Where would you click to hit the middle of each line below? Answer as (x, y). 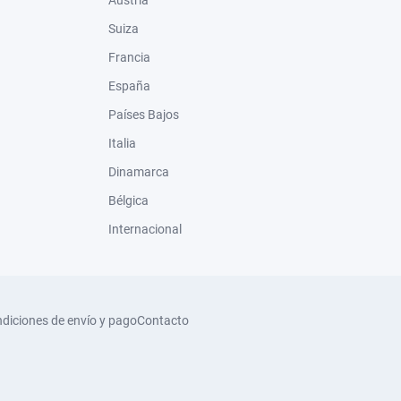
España (129, 85)
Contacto (163, 320)
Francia (129, 57)
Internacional (145, 229)
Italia (122, 143)
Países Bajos (144, 114)
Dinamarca (139, 171)
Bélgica (128, 200)
